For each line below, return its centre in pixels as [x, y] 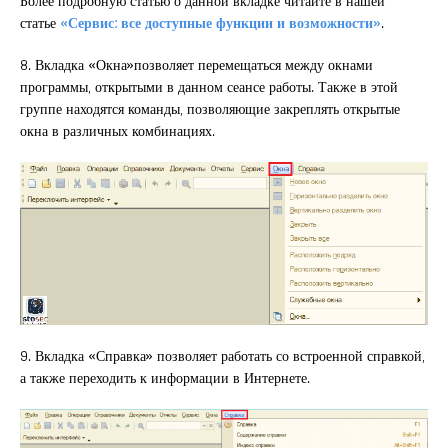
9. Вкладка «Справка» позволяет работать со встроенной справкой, [222, 355]
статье [40, 23]
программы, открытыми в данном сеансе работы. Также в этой [209, 87]
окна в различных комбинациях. [117, 131]
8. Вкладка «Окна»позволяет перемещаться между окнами [196, 65]
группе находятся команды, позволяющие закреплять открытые [210, 109]
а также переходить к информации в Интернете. [165, 377]
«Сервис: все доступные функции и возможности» [220, 23]
